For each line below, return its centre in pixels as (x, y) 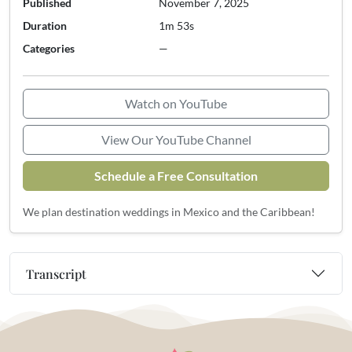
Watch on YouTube (176, 103)
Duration (45, 26)
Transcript (56, 273)
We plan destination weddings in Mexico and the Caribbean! (169, 212)
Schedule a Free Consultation (176, 176)
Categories (49, 48)
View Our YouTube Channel (176, 139)
